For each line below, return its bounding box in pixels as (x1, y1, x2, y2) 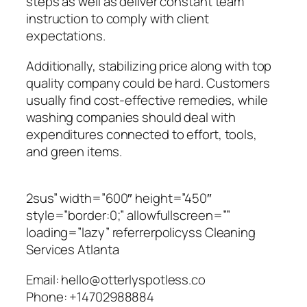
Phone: (26, 287, 70, 306)
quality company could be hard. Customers (26, 73, 270, 92)
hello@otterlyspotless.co (61, 270, 206, 288)
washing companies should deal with (26, 108, 236, 126)
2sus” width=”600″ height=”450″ (26, 189, 212, 208)
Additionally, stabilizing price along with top (26, 56, 272, 75)
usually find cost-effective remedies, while (26, 90, 268, 109)
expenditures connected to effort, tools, (26, 125, 257, 143)
